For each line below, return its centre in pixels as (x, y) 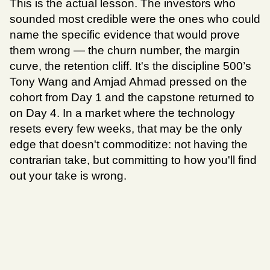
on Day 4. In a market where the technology (122, 113)
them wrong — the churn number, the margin (125, 51)
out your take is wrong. (68, 176)
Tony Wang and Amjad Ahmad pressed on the (128, 82)
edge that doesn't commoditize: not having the (129, 145)
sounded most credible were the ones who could (135, 19)
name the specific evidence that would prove (125, 35)
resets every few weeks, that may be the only (126, 129)
